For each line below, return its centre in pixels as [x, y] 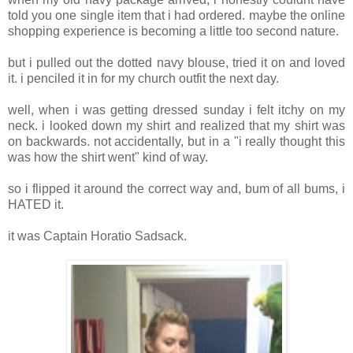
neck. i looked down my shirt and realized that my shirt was [176, 126]
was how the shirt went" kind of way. [108, 158]
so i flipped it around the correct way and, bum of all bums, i [176, 189]
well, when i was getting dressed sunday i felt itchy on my [176, 110]
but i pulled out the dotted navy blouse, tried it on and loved [176, 63]
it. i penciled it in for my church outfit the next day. [143, 79]
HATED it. [37, 205]
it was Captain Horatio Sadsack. [97, 236]
